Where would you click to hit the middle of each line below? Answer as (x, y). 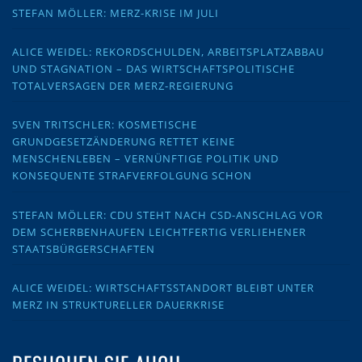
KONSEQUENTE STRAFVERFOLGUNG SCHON (132, 176)
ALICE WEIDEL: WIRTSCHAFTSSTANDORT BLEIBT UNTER (163, 287)
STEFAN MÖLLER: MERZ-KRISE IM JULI (116, 13)
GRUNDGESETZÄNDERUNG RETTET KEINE (124, 142)
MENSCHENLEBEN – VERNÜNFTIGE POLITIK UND (145, 159)
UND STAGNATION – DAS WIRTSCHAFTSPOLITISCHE (154, 69)
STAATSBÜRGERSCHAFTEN (84, 248)
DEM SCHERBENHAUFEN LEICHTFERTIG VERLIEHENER (159, 232)
